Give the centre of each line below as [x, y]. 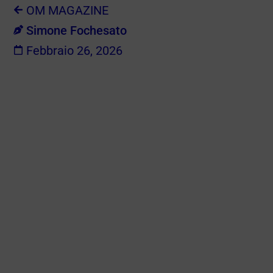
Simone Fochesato [77, 30]
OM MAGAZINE [68, 10]
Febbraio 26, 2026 [75, 50]
